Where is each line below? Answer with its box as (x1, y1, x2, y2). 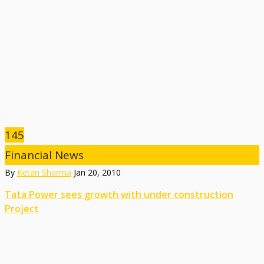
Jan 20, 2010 (74, 166, 121, 178)
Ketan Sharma (17, 166, 71, 178)
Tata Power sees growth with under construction (5, 187, 233, 201)
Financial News (5, 147, 84, 163)
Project (5, 202, 39, 215)
